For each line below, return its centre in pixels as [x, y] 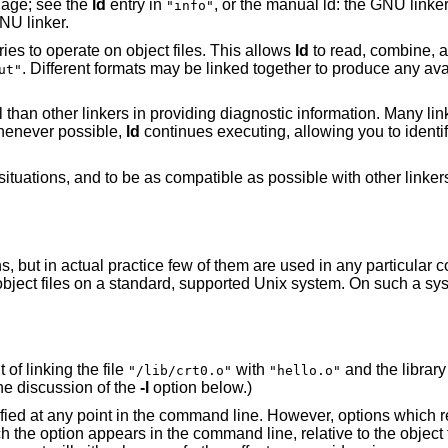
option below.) [200, 388]
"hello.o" [304, 371]
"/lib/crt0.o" [179, 371]
